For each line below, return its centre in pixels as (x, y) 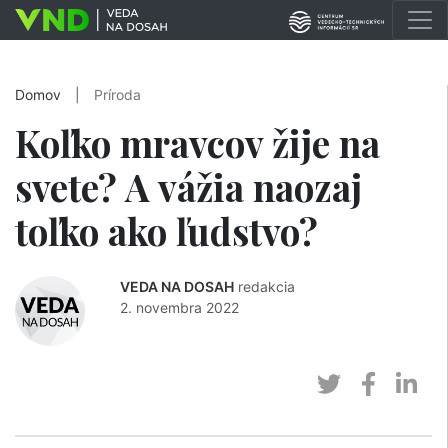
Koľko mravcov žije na (197, 142)
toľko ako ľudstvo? (166, 230)
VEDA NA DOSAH (177, 286)
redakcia (266, 286)
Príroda (117, 95)
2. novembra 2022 (179, 307)
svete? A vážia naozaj (188, 186)
